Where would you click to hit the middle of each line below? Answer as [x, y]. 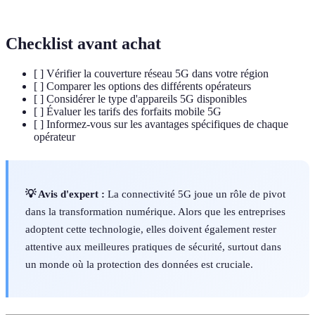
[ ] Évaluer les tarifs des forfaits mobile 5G [128, 111]
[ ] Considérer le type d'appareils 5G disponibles [140, 98]
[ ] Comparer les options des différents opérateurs [142, 86]
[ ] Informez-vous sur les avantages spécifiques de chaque [161, 124]
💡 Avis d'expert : [65, 193]
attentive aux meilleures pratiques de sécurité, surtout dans [153, 246]
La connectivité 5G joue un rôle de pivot [195, 193]
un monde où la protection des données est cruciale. [139, 264]
